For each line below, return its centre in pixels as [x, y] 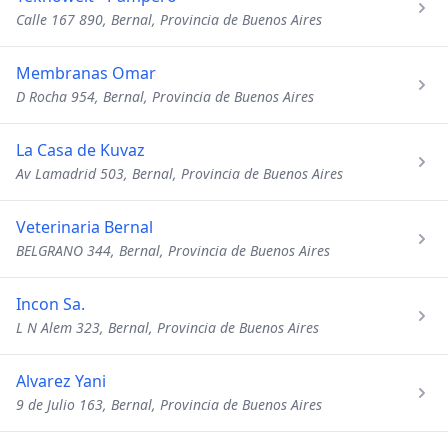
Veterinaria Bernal [84, 227]
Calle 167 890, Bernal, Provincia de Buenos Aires [169, 19]
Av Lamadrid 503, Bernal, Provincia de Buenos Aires [179, 173]
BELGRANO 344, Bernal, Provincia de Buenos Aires [173, 250]
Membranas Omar [86, 73]
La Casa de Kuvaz [80, 150]
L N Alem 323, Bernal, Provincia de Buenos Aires [167, 327]
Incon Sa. [50, 304]
